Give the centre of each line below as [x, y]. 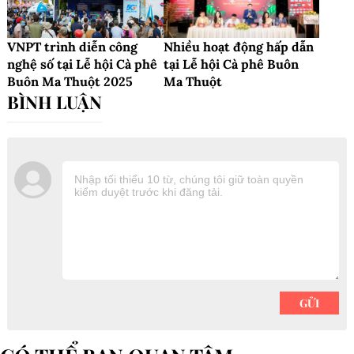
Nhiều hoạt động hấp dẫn [238, 47]
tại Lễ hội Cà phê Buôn [231, 64]
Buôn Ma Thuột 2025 [70, 82]
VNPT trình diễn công [72, 47]
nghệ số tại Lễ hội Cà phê [82, 64]
